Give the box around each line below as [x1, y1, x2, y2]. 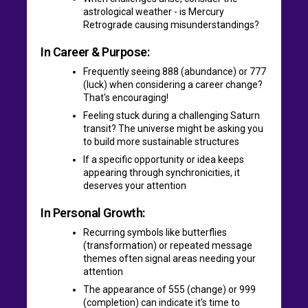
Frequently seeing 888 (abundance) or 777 [83, 65, 266, 77]
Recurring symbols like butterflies [83, 226, 227, 238]
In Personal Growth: [41, 205, 145, 220]
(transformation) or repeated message [83, 239, 252, 251]
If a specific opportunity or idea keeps [83, 153, 244, 165]
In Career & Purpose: [41, 44, 149, 59]
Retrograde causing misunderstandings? [83, 19, 259, 30]
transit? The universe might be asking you [83, 122, 263, 134]
